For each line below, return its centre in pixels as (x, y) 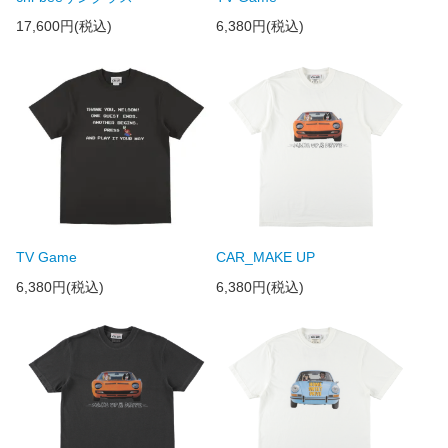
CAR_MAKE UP (265, 257)
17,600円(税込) (64, 26)
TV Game (46, 257)
